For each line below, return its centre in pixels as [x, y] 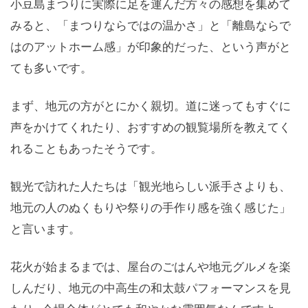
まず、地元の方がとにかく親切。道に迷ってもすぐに [151, 106]
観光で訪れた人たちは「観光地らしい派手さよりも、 [151, 186]
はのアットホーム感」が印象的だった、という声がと [151, 47]
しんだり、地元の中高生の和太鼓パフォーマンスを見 [151, 288]
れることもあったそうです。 [86, 148]
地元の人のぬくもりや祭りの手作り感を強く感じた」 [151, 208]
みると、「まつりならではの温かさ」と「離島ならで [151, 25]
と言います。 [45, 229]
